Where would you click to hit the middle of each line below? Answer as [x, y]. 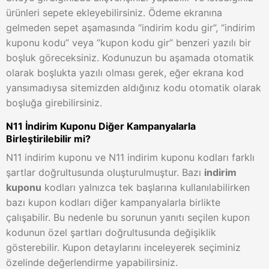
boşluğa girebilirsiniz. [54, 103]
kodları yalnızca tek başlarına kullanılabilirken [146, 187]
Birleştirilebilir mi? [48, 139]
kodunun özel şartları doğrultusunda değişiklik [111, 232]
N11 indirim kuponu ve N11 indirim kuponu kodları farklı [130, 157]
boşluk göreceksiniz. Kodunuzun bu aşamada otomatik [130, 58]
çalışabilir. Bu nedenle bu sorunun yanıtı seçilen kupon [128, 217]
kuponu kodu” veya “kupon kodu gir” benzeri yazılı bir [128, 43]
